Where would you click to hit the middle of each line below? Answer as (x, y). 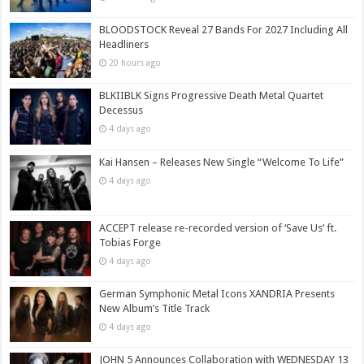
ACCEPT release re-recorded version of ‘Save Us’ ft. (218, 227)
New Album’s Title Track (155, 308)
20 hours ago (135, 63)
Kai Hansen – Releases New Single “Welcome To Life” (222, 162)
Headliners (124, 45)
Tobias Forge (130, 242)
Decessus (121, 110)
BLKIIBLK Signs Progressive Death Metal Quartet (212, 96)
